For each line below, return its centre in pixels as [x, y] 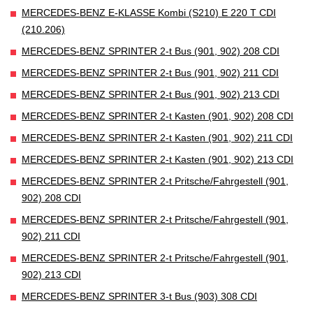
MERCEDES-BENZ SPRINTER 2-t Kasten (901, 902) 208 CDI [158, 116]
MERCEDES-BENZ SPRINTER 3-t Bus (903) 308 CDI [139, 296]
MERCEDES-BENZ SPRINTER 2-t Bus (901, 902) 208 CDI [151, 51]
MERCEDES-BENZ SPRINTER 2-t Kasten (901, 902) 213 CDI [158, 159]
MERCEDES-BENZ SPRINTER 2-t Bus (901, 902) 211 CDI [150, 72]
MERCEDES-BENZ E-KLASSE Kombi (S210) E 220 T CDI [149, 12]
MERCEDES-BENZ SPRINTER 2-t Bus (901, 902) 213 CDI [151, 94]
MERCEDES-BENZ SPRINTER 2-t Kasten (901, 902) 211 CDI [157, 137]
